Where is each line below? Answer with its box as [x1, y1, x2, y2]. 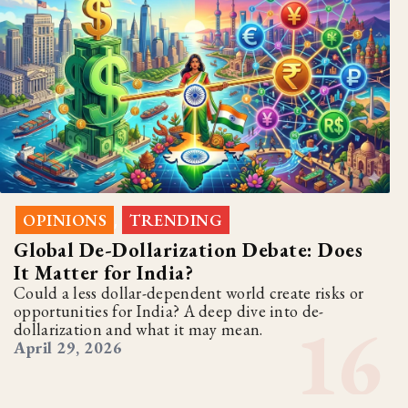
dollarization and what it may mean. [14, 319, 263, 341]
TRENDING [129, 209, 222, 231]
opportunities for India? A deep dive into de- [14, 301, 324, 322]
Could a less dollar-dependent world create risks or [14, 282, 364, 304]
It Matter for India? [14, 260, 193, 287]
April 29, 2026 [14, 337, 122, 359]
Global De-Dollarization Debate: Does [14, 237, 362, 264]
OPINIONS [23, 209, 107, 231]
